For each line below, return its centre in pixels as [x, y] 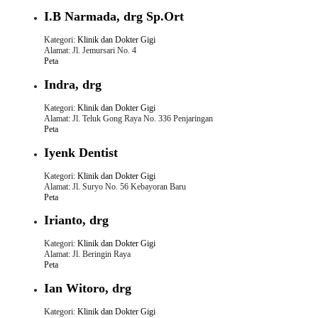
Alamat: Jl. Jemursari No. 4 [90, 50]
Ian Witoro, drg [87, 289]
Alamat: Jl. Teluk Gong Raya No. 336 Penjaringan [128, 118]
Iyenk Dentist [81, 152]
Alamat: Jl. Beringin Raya [87, 254]
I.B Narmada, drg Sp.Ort [114, 16]
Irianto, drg [76, 220]
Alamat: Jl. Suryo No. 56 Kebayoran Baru [115, 186]
